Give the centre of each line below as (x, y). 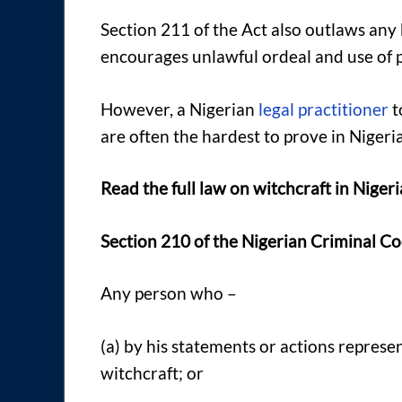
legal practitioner (323, 109)
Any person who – (169, 293)
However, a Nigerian (179, 109)
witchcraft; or (152, 372)
